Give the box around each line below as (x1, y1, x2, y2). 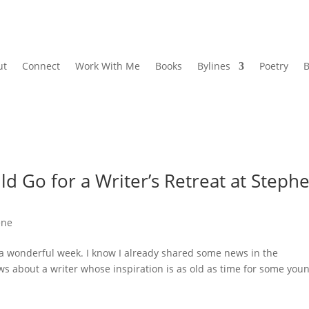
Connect (21, 59, 60, 72)
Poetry (259, 59, 288, 72)
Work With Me (74, 59, 140, 72)
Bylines (197, 59, 230, 72)
